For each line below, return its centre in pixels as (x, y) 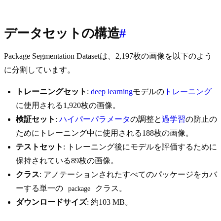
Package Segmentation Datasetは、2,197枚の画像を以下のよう (108, 56)
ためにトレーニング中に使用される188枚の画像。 (105, 133)
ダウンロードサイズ (51, 202)
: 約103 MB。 (110, 202)
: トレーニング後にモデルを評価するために (140, 147)
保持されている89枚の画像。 (67, 161)
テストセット (39, 147)
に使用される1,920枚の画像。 (68, 106)
